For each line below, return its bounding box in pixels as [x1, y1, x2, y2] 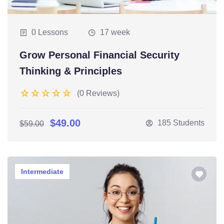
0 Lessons [31, 28, 68, 37]
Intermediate [21, 167, 63, 176]
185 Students [157, 118, 204, 127]
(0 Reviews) [77, 89, 119, 98]
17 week [100, 28, 130, 37]
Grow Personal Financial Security [19, 49, 179, 61]
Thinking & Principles [19, 65, 122, 77]
